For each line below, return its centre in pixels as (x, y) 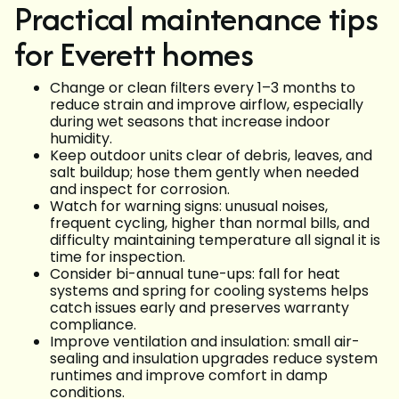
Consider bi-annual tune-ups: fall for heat (195, 274)
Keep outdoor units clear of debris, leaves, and (211, 156)
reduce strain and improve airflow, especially (207, 105)
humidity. (81, 139)
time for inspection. (118, 257)
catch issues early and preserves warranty (199, 308)
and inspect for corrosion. (140, 190)
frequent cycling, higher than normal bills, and (210, 224)
